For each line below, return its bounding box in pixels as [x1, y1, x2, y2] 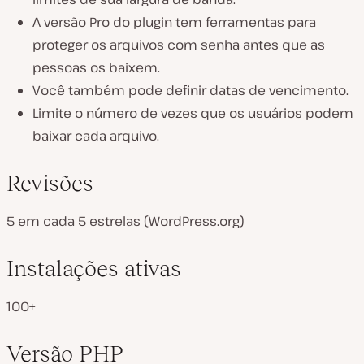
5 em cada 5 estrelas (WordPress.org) [6, 211, 245, 230]
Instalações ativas [6, 255, 181, 281]
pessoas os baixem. [32, 58, 160, 76]
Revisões [6, 170, 93, 196]
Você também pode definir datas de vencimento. [32, 80, 349, 99]
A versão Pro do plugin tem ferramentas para [32, 12, 316, 31]
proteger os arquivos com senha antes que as [32, 35, 325, 54]
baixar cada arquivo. [32, 126, 159, 145]
